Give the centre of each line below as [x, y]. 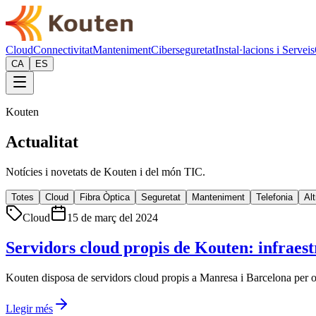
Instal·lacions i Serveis [265, 50]
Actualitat [42, 141]
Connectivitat [63, 50]
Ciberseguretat [183, 50]
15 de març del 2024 [113, 217]
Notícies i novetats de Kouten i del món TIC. [105, 171]
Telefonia [274, 197]
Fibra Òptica [105, 197]
